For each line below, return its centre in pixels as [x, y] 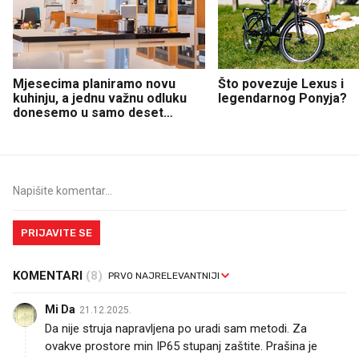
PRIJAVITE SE [56, 232]
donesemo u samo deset [88, 112]
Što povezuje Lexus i [281, 83]
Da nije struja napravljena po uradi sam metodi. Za [176, 328]
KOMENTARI [49, 275]
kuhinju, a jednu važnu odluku [100, 98]
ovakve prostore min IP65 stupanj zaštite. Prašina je [181, 346]
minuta [33, 127]
